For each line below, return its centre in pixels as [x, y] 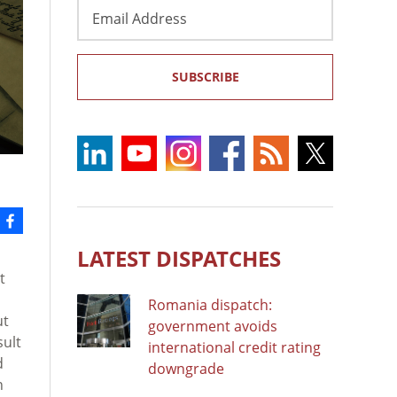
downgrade [186, 368]
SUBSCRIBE [205, 76]
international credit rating [234, 347]
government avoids [213, 326]
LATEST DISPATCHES [179, 258]
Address [104, 27]
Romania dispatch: [210, 304]
